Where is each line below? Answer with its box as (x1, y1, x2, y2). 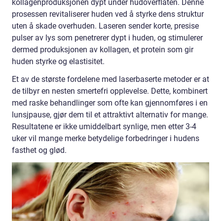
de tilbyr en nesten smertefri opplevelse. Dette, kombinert (12, 86, 208, 96)
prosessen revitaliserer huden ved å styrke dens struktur (12, 9, 204, 19)
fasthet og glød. (12, 146, 67, 155)
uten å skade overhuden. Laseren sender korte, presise (12, 21, 199, 31)
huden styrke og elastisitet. (12, 57, 105, 67)
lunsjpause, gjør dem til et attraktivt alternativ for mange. (12, 110, 208, 120)
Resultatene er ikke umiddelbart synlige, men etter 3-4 (12, 122, 196, 132)
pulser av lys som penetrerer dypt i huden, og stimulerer (12, 33, 203, 43)
